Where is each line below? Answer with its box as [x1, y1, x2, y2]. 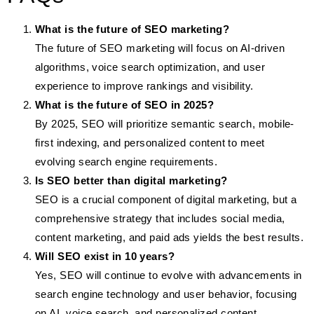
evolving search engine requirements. [35, 156, 218, 168]
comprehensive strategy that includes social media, [35, 212, 285, 225]
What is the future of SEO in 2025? [35, 99, 214, 111]
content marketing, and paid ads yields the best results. [35, 231, 304, 244]
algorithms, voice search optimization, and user [35, 61, 266, 74]
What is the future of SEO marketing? [35, 23, 230, 36]
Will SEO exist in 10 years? [35, 250, 175, 263]
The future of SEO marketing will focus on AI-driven [35, 42, 285, 55]
